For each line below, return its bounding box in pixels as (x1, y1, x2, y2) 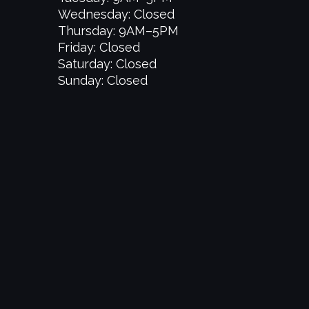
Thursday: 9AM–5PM (57, 23, 179, 38)
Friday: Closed (57, 40, 140, 54)
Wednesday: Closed (57, 7, 175, 21)
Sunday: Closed (57, 73, 148, 88)
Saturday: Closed (57, 57, 157, 71)
